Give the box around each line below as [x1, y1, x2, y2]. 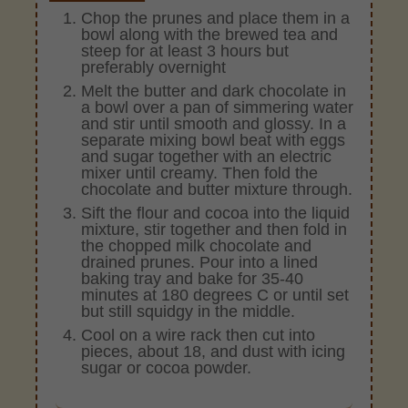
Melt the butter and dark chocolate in [81, 81, 347, 100]
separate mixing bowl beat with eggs [81, 130, 346, 149]
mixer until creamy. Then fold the [81, 163, 319, 182]
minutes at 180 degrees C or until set [81, 285, 350, 304]
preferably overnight [81, 57, 227, 76]
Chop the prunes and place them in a [81, 8, 351, 27]
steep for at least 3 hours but [81, 41, 290, 60]
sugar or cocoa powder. [81, 358, 252, 377]
